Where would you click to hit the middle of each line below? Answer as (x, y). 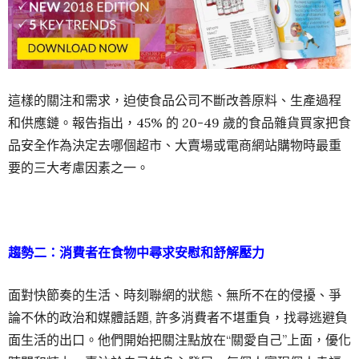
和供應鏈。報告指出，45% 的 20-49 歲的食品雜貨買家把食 (179, 122)
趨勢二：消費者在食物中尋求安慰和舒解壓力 (147, 252)
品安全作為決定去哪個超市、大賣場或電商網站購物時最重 (175, 145)
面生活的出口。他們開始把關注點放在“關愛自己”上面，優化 (179, 339)
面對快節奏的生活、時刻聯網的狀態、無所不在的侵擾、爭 (175, 294)
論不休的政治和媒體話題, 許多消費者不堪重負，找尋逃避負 (178, 317)
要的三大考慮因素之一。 (79, 167)
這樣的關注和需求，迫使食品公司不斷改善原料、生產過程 (175, 100)
